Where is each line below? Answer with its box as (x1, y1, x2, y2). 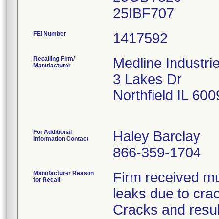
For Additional (33, 129, 72, 135)
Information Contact (33, 135, 88, 142)
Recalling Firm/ (33, 55, 75, 62)
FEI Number (33, 30, 66, 37)
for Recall (33, 176, 60, 183)
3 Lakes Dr (113, 71, 182, 87)
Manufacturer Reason (33, 170, 94, 176)
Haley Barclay (113, 129, 200, 144)
